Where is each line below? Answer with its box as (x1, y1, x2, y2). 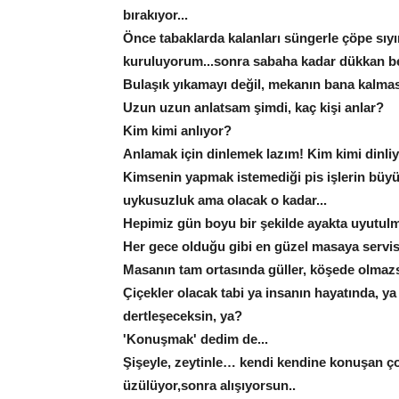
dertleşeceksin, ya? (123, 308, 242, 324)
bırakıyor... (123, 7, 188, 23)
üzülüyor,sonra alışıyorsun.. (123, 378, 296, 394)
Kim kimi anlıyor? (123, 123, 232, 139)
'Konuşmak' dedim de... (123, 331, 268, 347)
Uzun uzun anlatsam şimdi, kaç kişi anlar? (123, 100, 384, 116)
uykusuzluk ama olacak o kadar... (123, 192, 327, 208)
